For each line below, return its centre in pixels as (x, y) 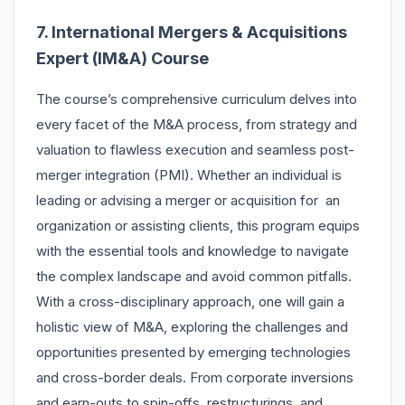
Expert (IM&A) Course (122, 58)
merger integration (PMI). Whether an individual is (189, 174)
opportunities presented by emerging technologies (193, 352)
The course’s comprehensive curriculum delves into (197, 99)
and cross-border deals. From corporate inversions (195, 377)
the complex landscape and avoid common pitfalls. (194, 276)
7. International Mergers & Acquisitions (192, 32)
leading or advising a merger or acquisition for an (188, 200)
